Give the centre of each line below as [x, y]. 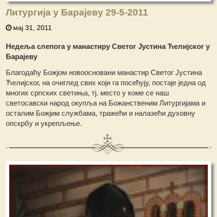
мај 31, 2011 [33, 28]
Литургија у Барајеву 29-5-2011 [77, 13]
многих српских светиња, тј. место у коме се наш [88, 93]
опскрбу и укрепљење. [44, 124]
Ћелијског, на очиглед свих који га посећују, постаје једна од [106, 83]
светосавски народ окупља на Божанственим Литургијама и [106, 103]
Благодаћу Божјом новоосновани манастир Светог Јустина [104, 73]
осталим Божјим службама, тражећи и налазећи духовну [101, 113]
